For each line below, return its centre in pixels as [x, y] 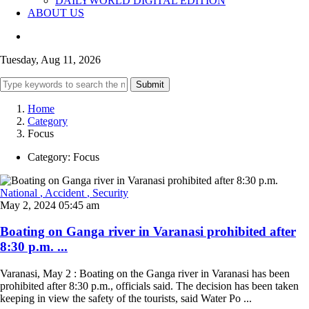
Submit [150, 84]
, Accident [63, 192]
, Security [108, 192]
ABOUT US [56, 12]
